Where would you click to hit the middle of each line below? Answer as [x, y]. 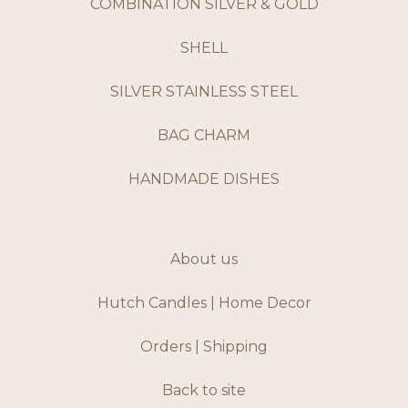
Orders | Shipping [204, 347]
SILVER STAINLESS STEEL [204, 92]
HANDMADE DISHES [204, 179]
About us [204, 260]
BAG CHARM [204, 136]
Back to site [204, 391]
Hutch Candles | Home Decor [204, 303]
